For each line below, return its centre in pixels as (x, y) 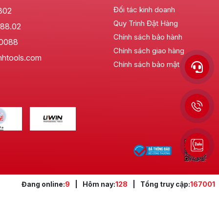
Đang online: (43, 184)
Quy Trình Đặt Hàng (145, 23)
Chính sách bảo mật (146, 65)
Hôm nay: (99, 184)
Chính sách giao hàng (149, 51)
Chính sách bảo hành (148, 37)
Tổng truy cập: (165, 184)
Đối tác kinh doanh (144, 10)
